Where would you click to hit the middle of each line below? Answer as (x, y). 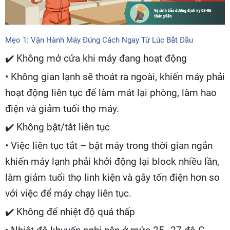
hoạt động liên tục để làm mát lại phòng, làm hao (111, 93)
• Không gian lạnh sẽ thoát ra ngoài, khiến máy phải (115, 77)
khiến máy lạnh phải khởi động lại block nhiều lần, (112, 161)
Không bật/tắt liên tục (62, 127)
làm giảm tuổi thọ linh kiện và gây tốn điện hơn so (112, 177)
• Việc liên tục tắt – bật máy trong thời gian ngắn (109, 146)
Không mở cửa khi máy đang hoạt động (100, 58)
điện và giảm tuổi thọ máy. (62, 109)
